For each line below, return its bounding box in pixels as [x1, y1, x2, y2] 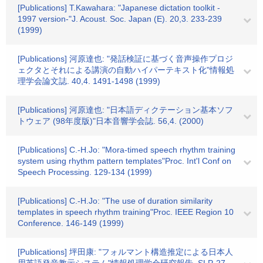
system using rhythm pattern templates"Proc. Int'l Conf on [18, 156, 231, 166]
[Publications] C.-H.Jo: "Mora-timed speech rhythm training [18, 145, 235, 154]
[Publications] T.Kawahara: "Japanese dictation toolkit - [18, 3, 220, 12]
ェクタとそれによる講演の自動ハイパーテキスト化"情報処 [18, 65, 234, 75]
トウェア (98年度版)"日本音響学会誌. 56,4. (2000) [18, 116, 204, 126]
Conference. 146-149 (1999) [18, 218, 124, 228]
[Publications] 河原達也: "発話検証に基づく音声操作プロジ [18, 54, 233, 63]
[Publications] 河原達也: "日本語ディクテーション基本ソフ [18, 105, 233, 114]
